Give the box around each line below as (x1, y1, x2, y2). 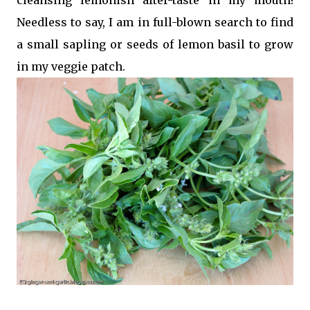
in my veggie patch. (17, 59, 125, 73)
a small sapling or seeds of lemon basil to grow (17, 37, 293, 51)
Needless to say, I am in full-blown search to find (17, 15, 293, 29)
